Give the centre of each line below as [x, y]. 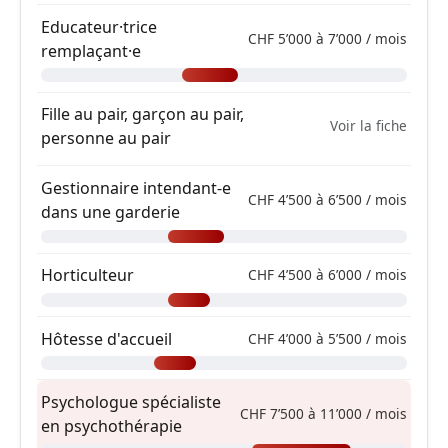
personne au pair [106, 138]
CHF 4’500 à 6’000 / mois [327, 275]
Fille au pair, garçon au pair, [142, 114]
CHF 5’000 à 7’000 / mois [327, 38]
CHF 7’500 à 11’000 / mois [323, 414]
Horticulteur [87, 275]
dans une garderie [110, 211]
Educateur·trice [99, 26]
